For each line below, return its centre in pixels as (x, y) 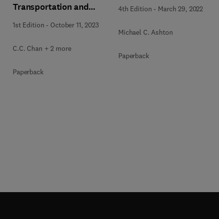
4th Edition (135, 9)
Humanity (32, 19)
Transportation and (51, 7)
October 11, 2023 (75, 25)
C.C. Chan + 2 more (42, 48)
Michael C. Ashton (146, 32)
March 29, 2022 (181, 9)
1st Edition (29, 25)
